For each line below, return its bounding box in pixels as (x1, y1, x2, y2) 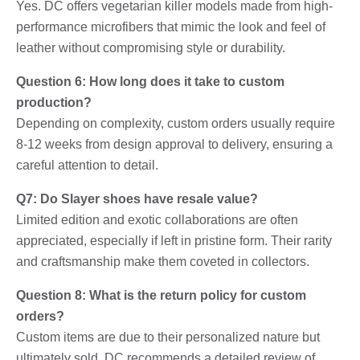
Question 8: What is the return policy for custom (16, 288, 306, 302)
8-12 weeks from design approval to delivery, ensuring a (16, 137, 333, 151)
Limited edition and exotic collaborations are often (16, 212, 298, 227)
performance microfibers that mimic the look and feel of (16, 19, 325, 34)
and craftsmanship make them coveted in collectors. (16, 254, 309, 268)
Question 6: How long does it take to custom (16, 74, 284, 88)
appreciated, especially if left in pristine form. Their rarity (16, 233, 332, 247)
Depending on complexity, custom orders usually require (16, 116, 335, 130)
